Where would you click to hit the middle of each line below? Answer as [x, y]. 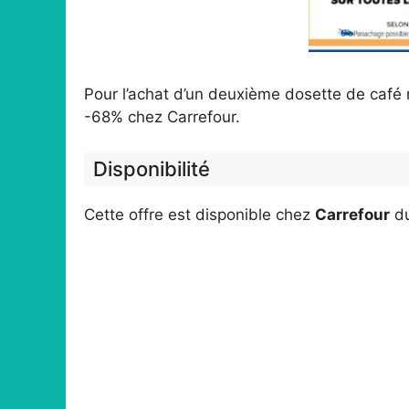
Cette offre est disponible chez [199, 214]
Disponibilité [152, 168]
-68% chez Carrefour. [164, 117]
